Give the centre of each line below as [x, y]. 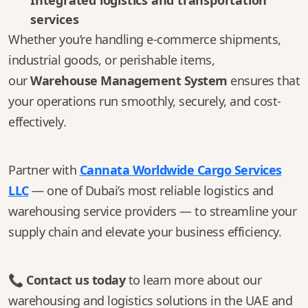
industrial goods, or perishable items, [111, 60]
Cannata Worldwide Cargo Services [180, 170]
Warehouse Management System [129, 80]
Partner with [44, 170]
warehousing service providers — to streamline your [152, 211]
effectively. [37, 122]
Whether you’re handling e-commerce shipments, [145, 39]
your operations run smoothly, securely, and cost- [145, 101]
